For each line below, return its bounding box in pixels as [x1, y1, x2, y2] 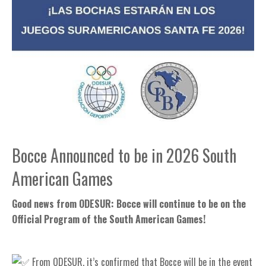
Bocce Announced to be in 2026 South [12, 143, 236, 168]
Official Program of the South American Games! [12, 212, 205, 227]
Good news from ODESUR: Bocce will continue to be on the [12, 197, 246, 211]
